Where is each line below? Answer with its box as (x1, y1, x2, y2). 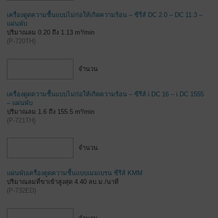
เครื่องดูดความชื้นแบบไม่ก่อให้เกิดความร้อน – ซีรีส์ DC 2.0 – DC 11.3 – (7, 11, 202, 19)
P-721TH (9, 116, 34, 124)
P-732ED (9, 186, 34, 194)
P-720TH (9, 37, 34, 45)
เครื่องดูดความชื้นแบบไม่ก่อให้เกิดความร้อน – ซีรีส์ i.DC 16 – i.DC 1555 (7, 90, 204, 98)
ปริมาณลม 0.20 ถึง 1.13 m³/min (7, 29, 94, 36)
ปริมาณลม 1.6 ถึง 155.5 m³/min (7, 108, 94, 115)
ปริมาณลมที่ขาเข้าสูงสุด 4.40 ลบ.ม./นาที (7, 178, 119, 185)
